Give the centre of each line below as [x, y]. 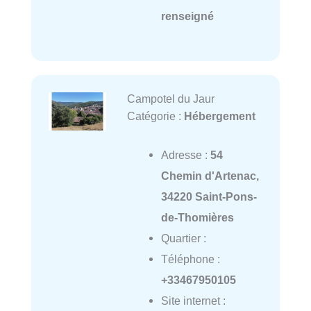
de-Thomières [197, 217]
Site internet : [193, 300]
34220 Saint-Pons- [209, 196]
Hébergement [219, 116]
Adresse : [185, 154]
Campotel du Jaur [170, 98]
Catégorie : [155, 116]
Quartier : [183, 238]
